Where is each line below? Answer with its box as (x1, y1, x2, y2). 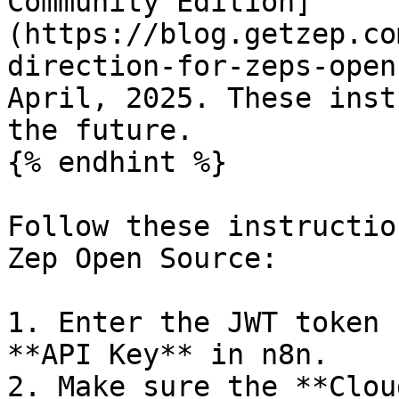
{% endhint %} (7, 146, 227, 178)
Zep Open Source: (7, 242, 278, 274)
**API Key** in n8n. (7, 338, 329, 370)
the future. (7, 114, 193, 146)
